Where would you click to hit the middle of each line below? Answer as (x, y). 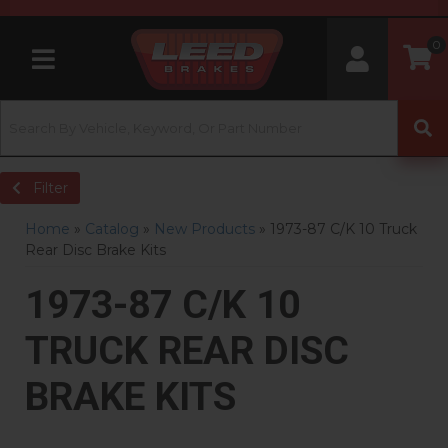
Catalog (112, 229)
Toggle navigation (87, 70)
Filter (50, 188)
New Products (204, 229)
